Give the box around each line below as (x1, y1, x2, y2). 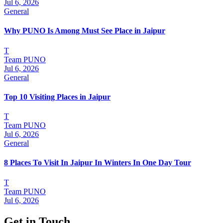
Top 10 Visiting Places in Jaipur (4, 92, 111, 101)
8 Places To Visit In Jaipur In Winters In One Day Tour (4, 158, 191, 167)
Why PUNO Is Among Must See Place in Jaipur (4, 26, 165, 35)
